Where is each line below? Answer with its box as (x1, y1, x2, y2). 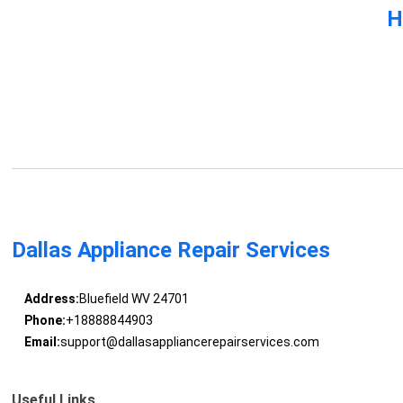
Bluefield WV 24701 (78, 291, 189, 307)
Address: (23, 291, 79, 307)
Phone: (23, 313, 66, 328)
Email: (23, 335, 60, 350)
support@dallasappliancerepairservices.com (59, 335, 319, 350)
